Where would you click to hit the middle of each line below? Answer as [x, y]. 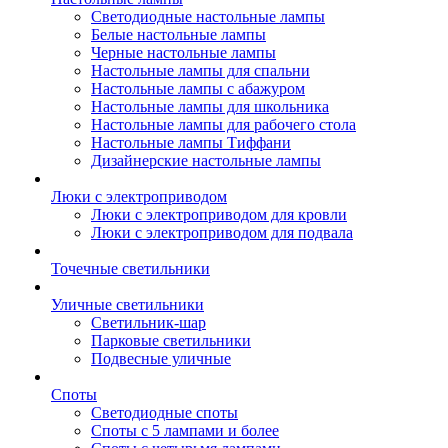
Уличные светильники [127, 304]
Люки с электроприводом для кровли [219, 214]
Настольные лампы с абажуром [198, 88]
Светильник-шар [148, 322]
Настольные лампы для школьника [210, 106]
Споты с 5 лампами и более [185, 430]
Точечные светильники [130, 268]
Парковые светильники [171, 340]
